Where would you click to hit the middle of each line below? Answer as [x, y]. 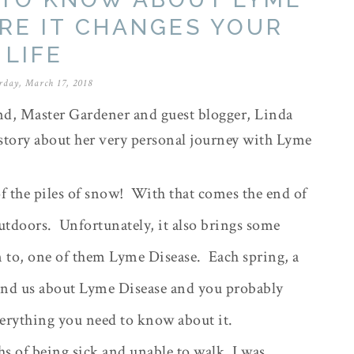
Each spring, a [254, 257]
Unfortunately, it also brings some [169, 225]
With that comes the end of [219, 194]
